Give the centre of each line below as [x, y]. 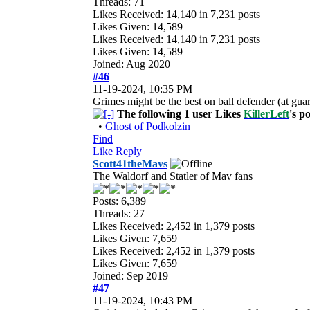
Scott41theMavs [130, 163]
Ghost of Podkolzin [148, 126]
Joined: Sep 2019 [130, 275]
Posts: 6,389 [119, 201]
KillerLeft [266, 113]
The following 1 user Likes [180, 113]
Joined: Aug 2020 [131, 64]
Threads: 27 [119, 213]
